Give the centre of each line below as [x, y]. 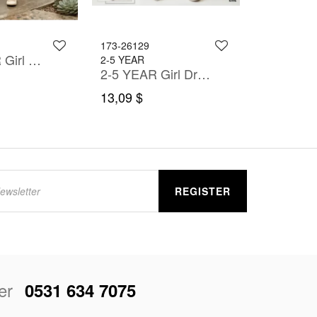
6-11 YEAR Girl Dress [35, 60]
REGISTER [203, 191]
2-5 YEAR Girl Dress [203, 74]
